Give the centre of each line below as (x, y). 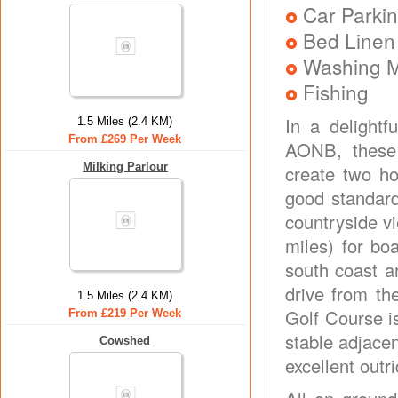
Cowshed (125, 341)
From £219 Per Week (125, 313)
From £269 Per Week (125, 139)
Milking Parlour (125, 167)
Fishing (336, 92)
